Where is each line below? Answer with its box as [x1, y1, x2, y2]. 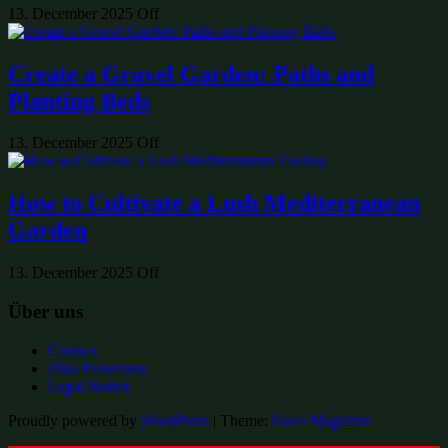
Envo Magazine [272, 411, 372, 429]
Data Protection [48, 359, 146, 377]
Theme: [220, 411, 272, 429]
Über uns [8, 301, 83, 322]
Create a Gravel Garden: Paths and [8, 60, 374, 87]
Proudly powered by [8, 411, 141, 429]
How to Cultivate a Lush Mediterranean [8, 190, 420, 217]
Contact [48, 341, 97, 359]
